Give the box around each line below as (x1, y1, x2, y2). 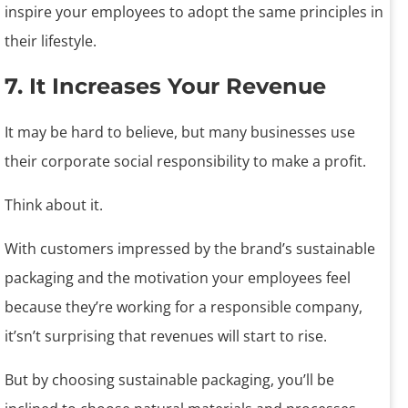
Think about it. (5, 194, 103, 215)
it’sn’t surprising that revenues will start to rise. (5, 325, 327, 346)
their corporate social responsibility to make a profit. (5, 150, 366, 171)
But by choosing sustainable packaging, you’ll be (5, 369, 334, 390)
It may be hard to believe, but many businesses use (5, 121, 355, 142)
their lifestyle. (5, 30, 97, 51)
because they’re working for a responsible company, (5, 296, 362, 317)
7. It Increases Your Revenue (5, 72, 326, 99)
